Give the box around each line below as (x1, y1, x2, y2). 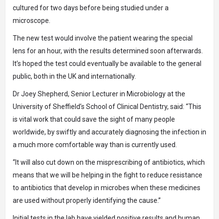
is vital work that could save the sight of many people (13, 115, 175, 124)
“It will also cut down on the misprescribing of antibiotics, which (13, 158, 205, 167)
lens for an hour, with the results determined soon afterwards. (13, 47, 203, 55)
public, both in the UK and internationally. (13, 72, 136, 81)
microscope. (13, 17, 50, 25)
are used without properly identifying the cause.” (13, 197, 161, 205)
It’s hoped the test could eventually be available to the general (13, 60, 201, 68)
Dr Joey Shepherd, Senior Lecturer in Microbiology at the (13, 90, 185, 98)
